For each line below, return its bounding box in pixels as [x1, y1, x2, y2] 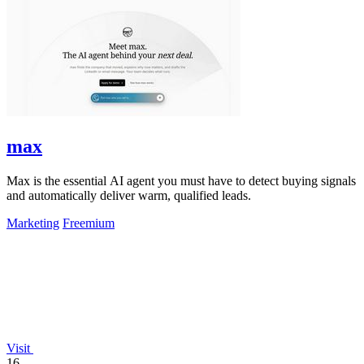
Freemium [63, 216, 115, 230]
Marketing [6, 216, 59, 230]
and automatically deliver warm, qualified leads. [6, 188, 251, 202]
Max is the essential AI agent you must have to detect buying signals [6, 174, 356, 188]
